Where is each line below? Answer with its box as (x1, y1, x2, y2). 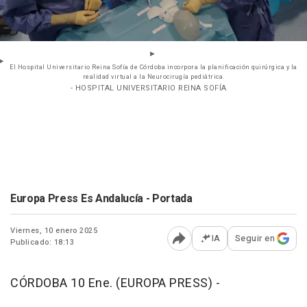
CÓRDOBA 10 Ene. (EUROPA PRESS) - (10, 274, 220, 293)
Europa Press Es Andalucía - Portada (10, 191, 193, 208)
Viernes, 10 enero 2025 (10, 225, 97, 237)
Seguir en (234, 232, 275, 245)
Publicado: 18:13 (10, 236, 74, 249)
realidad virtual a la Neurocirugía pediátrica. (82, 73, 225, 82)
